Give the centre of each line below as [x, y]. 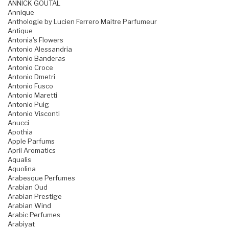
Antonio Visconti [34, 114]
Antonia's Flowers [36, 40]
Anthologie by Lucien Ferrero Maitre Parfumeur [82, 22]
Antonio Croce [30, 68]
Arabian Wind [29, 206]
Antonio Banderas [37, 59]
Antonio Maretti [32, 95]
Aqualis [19, 160]
